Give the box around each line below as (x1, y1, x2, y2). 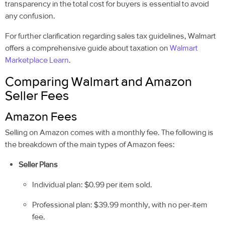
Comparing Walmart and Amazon (5, 74, 192, 89)
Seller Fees (5, 88, 69, 103)
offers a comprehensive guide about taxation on (5, 43, 170, 53)
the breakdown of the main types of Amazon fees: (5, 139, 175, 149)
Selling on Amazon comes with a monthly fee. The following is (5, 127, 213, 137)
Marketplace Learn (5, 55, 69, 65)
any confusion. (5, 11, 55, 21)
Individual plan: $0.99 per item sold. (32, 179, 153, 189)
